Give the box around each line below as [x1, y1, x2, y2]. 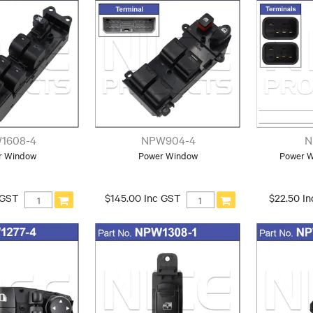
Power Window [138, 149, 198, 162]
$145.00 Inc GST [104, 191, 181, 205]
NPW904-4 [140, 132, 196, 148]
